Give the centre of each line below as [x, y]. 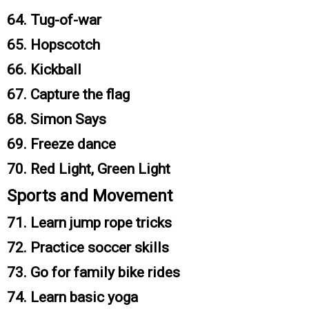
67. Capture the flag [68, 95]
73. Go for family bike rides [93, 273]
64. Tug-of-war [54, 20]
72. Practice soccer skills [88, 248]
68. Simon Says [57, 120]
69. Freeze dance [61, 144]
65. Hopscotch [53, 45]
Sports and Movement [90, 196]
